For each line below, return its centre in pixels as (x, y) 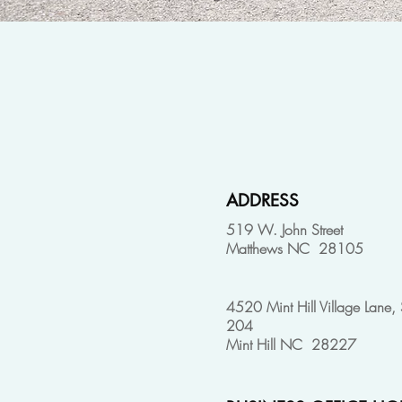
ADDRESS (262, 200)
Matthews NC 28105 (295, 248)
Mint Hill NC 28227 (291, 344)
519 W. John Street (284, 229)
